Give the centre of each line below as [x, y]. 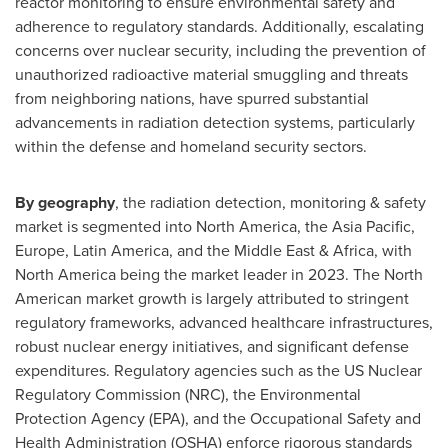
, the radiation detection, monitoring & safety [270, 202]
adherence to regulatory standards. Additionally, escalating [219, 26]
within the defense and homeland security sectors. [191, 146]
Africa [353, 250]
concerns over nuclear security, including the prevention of [220, 50]
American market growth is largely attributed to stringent [212, 298]
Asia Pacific [371, 226]
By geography [65, 202]
